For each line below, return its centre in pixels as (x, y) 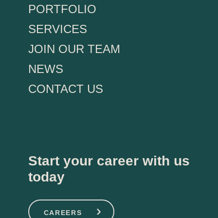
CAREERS (63, 212)
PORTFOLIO (62, 9)
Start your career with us (109, 161)
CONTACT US (66, 89)
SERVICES (58, 29)
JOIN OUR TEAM (74, 49)
